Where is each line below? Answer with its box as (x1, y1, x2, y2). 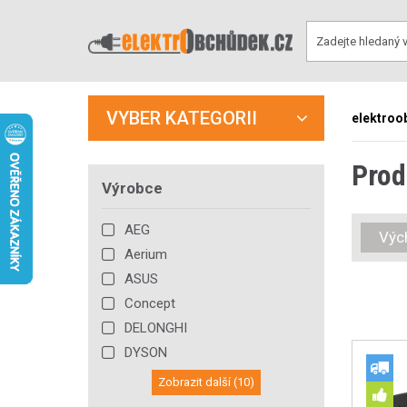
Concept (124, 295, 175, 312)
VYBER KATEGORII (106, 107, 257, 129)
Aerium (124, 246, 167, 263)
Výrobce (102, 179, 163, 197)
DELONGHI (124, 320, 187, 336)
